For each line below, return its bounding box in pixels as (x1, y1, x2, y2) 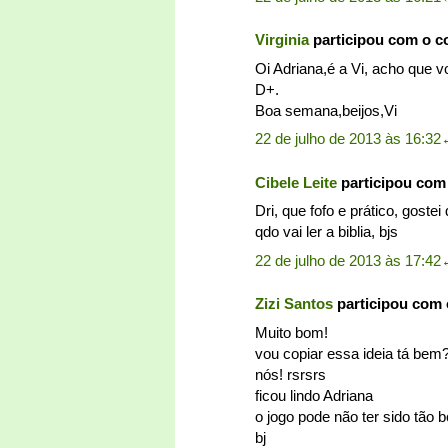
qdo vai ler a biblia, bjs (255, 223, 398, 241)
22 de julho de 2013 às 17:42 (255, 251, 441, 269)
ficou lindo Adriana (255, 386, 373, 404)
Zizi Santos (255, 295, 333, 313)
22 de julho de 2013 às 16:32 (255, 130, 441, 148)
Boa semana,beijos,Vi (255, 101, 397, 119)
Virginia (255, 31, 309, 49)
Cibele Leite (255, 173, 337, 191)
